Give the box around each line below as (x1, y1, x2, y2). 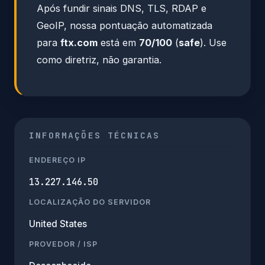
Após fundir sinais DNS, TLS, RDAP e (37, 2, 206, 14)
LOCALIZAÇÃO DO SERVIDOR (29, 197, 151, 206)
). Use (200, 36, 227, 49)
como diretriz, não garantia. (37, 53, 161, 66)
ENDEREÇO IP (29, 155, 86, 164)
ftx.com (60, 36, 98, 49)
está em (98, 36, 139, 49)
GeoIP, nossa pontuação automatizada (37, 19, 212, 31)
